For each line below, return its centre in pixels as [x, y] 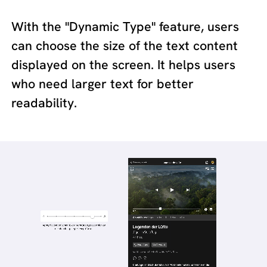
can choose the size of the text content [125, 46]
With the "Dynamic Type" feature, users [125, 27]
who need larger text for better [103, 84]
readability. [44, 103]
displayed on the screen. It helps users [124, 65]
